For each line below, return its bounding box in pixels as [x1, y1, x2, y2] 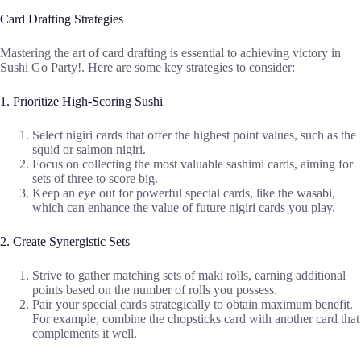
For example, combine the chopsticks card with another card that [32, 312, 359, 326]
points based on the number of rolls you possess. [32, 283, 277, 297]
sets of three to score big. [32, 172, 158, 186]
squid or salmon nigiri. [32, 143, 146, 157]
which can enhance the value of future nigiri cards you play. [32, 201, 335, 215]
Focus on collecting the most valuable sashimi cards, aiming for [32, 157, 353, 172]
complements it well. [32, 326, 137, 341]
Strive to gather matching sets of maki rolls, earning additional [32, 268, 346, 283]
